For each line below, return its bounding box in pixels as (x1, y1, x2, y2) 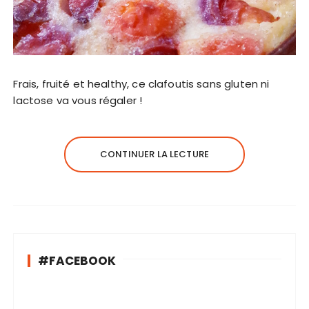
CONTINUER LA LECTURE (100, 148, 209, 161)
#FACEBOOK (38, 252, 117, 270)
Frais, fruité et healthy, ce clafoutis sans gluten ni (13, 77, 270, 92)
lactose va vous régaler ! (13, 93, 143, 108)
